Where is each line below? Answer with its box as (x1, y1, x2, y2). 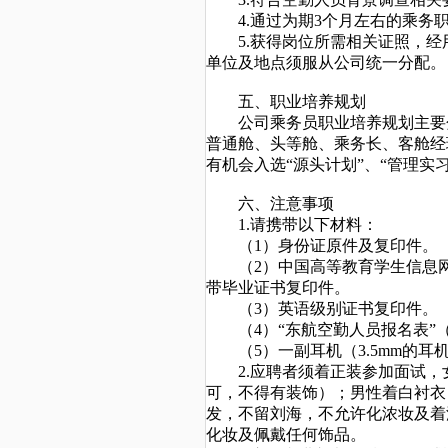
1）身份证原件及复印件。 (254, 237, 438, 254)
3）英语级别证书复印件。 (254, 300, 438, 317)
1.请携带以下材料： (238, 216, 378, 233)
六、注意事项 (238, 195, 334, 212)
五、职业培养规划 (238, 93, 366, 110)
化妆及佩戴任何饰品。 (206, 426, 366, 443)
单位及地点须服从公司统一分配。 (206, 54, 446, 71)
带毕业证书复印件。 (206, 279, 350, 296)
